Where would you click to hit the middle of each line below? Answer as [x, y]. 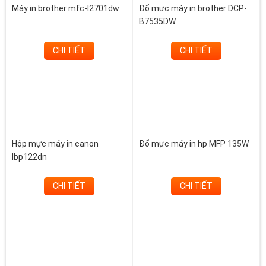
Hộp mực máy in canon [55, 144]
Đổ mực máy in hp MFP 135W [194, 144]
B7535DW [157, 22]
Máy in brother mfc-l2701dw [66, 9]
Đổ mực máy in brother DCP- [193, 9]
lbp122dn [29, 157]
